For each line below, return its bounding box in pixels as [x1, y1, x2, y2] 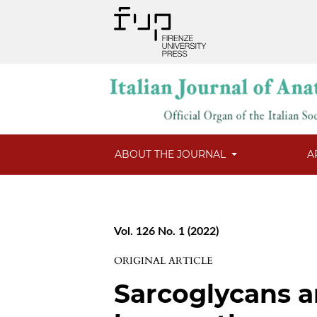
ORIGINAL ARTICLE [114, 254, 214, 268]
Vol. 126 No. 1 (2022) [114, 226, 219, 238]
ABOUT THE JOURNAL [115, 148, 229, 161]
